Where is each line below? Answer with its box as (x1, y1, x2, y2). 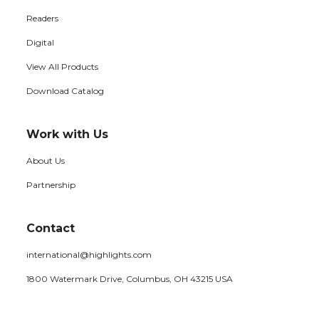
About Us (26, 155, 65, 166)
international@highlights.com (26, 249, 152, 260)
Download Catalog (26, 85, 104, 96)
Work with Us (26, 127, 108, 141)
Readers (26, 12, 58, 23)
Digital (26, 36, 54, 48)
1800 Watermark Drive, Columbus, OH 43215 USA (26, 273, 233, 284)
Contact (26, 221, 75, 235)
